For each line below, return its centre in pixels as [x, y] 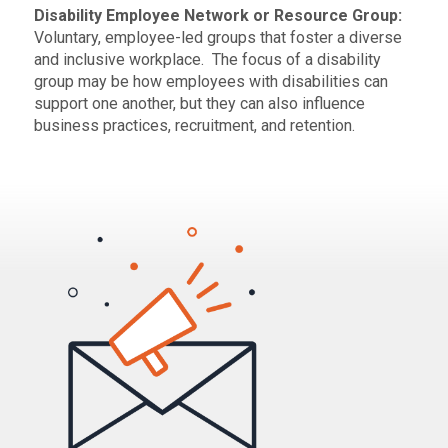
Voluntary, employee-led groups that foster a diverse [217, 37]
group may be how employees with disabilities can [210, 81]
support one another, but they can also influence [199, 103]
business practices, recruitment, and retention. [194, 125]
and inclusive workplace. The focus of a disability [207, 59]
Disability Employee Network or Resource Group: [217, 15]
